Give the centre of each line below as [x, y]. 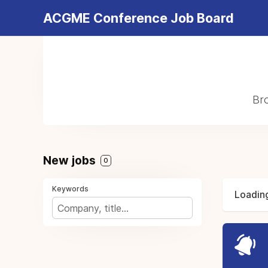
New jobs [71, 160]
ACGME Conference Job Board [138, 18]
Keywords [70, 189]
